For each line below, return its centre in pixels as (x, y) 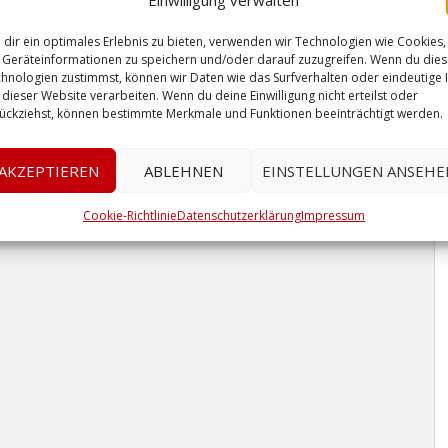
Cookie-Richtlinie (129, 215)
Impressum (332, 215)
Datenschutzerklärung (238, 215)
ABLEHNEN (183, 170)
